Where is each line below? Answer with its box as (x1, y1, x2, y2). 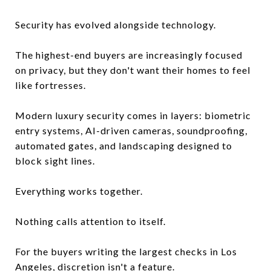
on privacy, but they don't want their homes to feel (15, 64, 250, 76)
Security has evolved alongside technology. (15, 18, 216, 30)
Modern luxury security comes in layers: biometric (15, 109, 251, 121)
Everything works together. (15, 184, 143, 197)
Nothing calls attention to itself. (15, 215, 166, 227)
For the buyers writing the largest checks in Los (15, 245, 237, 257)
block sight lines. (15, 154, 95, 166)
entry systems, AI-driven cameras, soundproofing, (15, 124, 247, 136)
